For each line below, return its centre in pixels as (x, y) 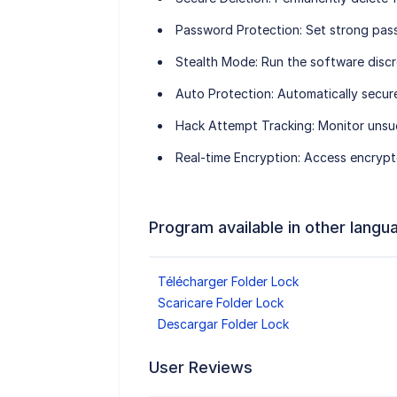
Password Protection (237, 30)
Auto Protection (223, 94)
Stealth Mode (215, 62)
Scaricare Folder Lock (220, 303)
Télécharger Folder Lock (228, 282)
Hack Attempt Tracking (243, 126)
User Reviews (200, 368)
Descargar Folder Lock (223, 324)
